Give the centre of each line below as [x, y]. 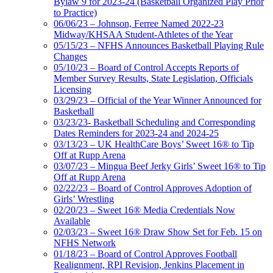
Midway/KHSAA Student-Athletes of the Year [143, 34]
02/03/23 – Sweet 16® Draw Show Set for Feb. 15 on [158, 232]
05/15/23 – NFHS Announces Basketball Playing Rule [159, 45]
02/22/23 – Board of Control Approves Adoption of [153, 188]
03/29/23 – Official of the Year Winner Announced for [158, 100]
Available [72, 221]
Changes [70, 56]
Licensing [73, 89]
